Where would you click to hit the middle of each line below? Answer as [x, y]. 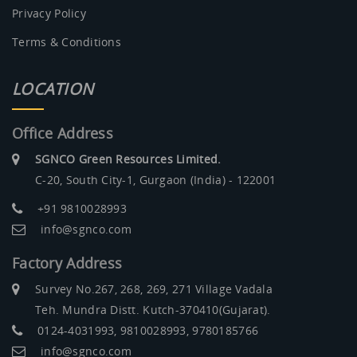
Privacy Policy [49, 14]
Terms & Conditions [67, 42]
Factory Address [67, 263]
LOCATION [53, 89]
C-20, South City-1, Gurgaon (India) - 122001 [156, 180]
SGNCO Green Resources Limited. [128, 159]
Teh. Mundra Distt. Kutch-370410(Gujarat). [153, 310]
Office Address [63, 133]
